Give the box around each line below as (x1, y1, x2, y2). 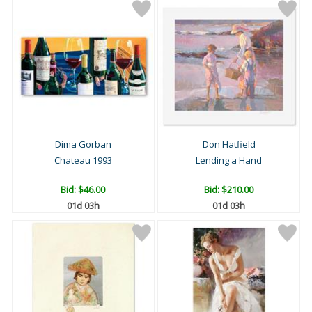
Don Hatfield (202, 138, 256, 151)
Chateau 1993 (54, 154, 112, 167)
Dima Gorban (54, 138, 111, 151)
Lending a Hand (196, 154, 262, 167)
